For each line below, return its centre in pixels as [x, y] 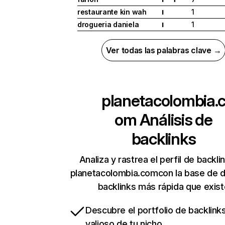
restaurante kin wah [112, 12]
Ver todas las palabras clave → [163, 50]
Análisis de [174, 120]
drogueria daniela [108, 25]
